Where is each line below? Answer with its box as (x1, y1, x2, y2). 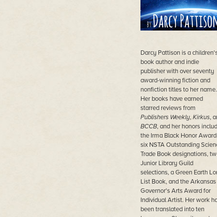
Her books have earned (140, 95, 203, 103)
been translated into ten (140, 205, 204, 213)
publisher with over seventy (140, 67, 214, 75)
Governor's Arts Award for (140, 187, 211, 195)
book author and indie (140, 58, 199, 66)
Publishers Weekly (140, 113, 190, 121)
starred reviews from (140, 104, 196, 112)
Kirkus (192, 113, 210, 121)
